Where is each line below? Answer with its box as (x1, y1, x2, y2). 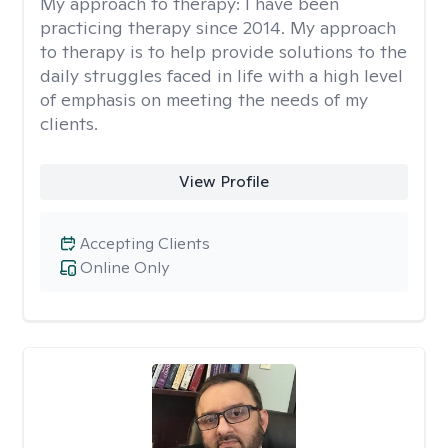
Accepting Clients (80, 233, 210, 254)
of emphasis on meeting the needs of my (40, 88, 368, 111)
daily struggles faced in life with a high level (40, 64, 403, 87)
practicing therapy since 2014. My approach (40, 16, 396, 39)
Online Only (80, 257, 169, 278)
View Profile (178, 171, 269, 192)
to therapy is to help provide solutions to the (40, 40, 407, 63)
